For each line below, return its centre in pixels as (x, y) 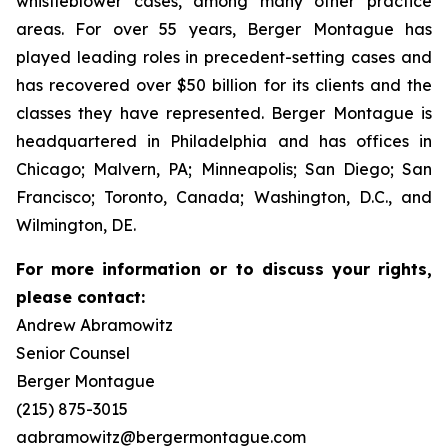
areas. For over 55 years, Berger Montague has (224, 29)
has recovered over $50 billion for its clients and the (224, 85)
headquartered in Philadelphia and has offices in (224, 141)
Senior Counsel (73, 353)
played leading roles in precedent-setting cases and (224, 57)
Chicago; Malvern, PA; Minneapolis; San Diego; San (224, 169)
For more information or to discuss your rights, (224, 269)
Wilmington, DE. (76, 225)
